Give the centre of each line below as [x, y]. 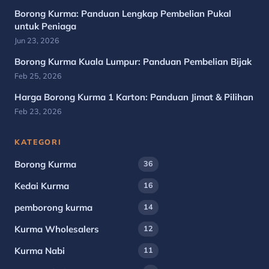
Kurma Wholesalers [57, 229]
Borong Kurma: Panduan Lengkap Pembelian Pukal [123, 14]
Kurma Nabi [40, 251]
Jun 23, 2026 [37, 41]
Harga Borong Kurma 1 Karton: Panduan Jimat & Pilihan [134, 97]
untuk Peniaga [45, 26]
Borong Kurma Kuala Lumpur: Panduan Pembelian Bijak [133, 62]
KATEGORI [38, 142]
